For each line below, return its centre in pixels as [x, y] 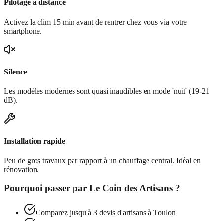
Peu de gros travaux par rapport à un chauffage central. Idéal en [102, 160]
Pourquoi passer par [47, 188]
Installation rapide [35, 141]
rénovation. [21, 169]
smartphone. [23, 31]
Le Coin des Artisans [131, 188]
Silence [16, 72]
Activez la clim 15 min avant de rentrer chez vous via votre [95, 22]
